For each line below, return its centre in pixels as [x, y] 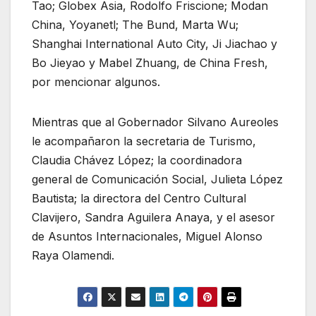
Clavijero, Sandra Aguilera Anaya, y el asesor [153, 217]
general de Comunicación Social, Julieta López [157, 179]
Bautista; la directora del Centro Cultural [139, 198]
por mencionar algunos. [96, 81]
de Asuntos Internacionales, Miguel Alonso [147, 236]
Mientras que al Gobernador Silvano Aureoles [155, 122]
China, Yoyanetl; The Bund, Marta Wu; [135, 24]
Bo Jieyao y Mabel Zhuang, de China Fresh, [150, 62]
